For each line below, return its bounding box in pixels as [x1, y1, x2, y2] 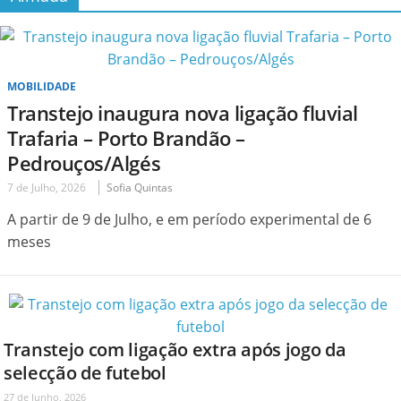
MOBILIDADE [7, 78, 76, 94]
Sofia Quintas [107, 179, 173, 195]
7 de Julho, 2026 [7, 179, 86, 195]
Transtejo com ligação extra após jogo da [4, 337, 346, 362]
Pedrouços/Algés [7, 149, 161, 176]
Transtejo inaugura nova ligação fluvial [7, 98, 358, 126]
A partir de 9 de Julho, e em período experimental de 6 [7, 209, 371, 229]
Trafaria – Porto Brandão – [7, 124, 245, 151]
